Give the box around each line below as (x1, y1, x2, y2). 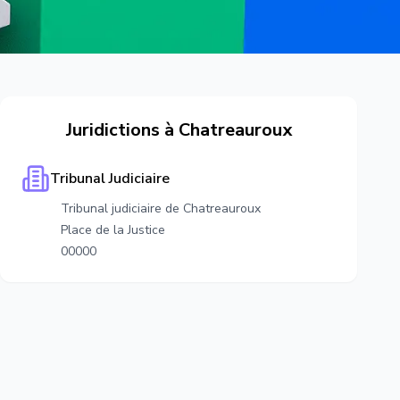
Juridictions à (65, 118, 179, 142)
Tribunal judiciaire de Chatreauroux (61, 200, 261, 217)
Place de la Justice (61, 221, 165, 238)
